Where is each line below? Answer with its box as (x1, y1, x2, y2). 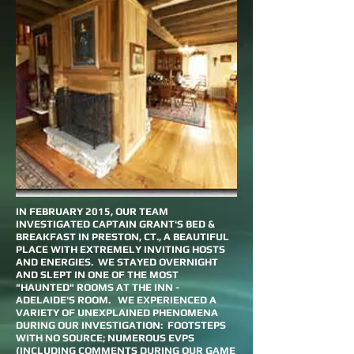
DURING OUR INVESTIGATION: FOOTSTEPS (16, 319, 226, 331)
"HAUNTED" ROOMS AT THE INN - (16, 281, 179, 293)
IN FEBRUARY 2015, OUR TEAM (16, 205, 168, 217)
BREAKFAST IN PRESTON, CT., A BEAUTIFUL (16, 231, 229, 243)
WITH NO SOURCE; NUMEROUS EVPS (16, 332, 194, 344)
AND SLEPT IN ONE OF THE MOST (16, 269, 179, 281)
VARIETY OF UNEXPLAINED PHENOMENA (16, 307, 218, 318)
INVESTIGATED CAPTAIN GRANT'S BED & (16, 218, 215, 230)
